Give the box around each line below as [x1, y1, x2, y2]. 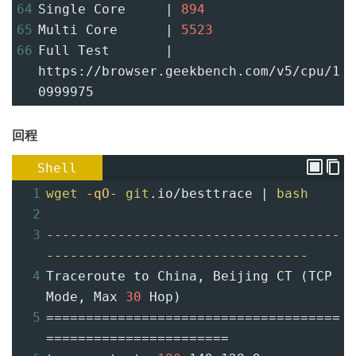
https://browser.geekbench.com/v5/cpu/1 [38, 63, 340, 79]
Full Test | [38, 42, 173, 58]
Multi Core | [38, 21, 181, 37]
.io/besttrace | [149, 186, 277, 202]
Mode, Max [46, 289, 126, 305]
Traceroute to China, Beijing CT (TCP [46, 269, 332, 284]
